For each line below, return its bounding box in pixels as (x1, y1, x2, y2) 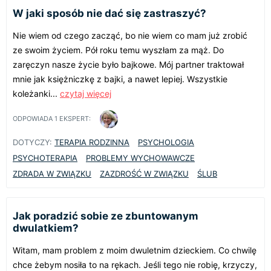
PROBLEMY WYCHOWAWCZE (86, 152, 195, 163)
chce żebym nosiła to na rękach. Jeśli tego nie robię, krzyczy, (13, 259, 257, 270)
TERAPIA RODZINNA (54, 137, 129, 147)
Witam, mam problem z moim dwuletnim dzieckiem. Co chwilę (13, 244, 256, 255)
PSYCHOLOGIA (138, 137, 194, 147)
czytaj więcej (60, 88, 111, 99)
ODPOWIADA (13, 114, 54, 123)
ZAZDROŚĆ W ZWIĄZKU (100, 168, 189, 178)
